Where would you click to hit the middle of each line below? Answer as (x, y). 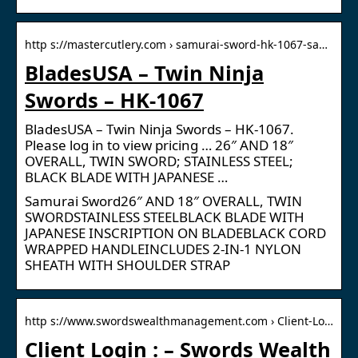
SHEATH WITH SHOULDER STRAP (127, 265)
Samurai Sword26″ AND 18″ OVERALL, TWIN (163, 201)
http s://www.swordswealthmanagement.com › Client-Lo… (179, 320)
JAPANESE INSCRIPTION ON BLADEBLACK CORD (175, 233)
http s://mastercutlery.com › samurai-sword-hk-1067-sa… (176, 44)
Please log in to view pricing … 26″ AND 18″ (159, 145)
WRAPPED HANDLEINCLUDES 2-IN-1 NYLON (163, 249)
